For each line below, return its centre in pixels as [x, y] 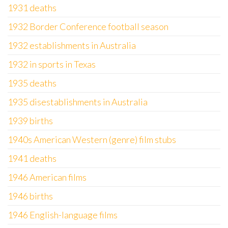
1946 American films [47, 177]
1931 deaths [32, 8]
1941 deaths [32, 158]
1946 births [30, 196]
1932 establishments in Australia [72, 45]
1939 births [30, 121]
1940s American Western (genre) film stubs [92, 139]
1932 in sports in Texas [52, 64]
